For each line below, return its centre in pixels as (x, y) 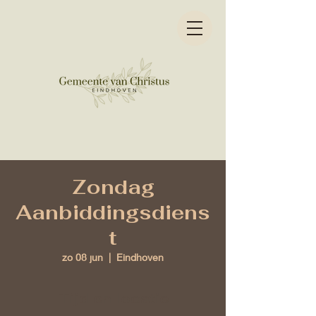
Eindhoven (140, 257)
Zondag (113, 187)
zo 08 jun (83, 257)
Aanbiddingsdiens (113, 212)
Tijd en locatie (113, 298)
